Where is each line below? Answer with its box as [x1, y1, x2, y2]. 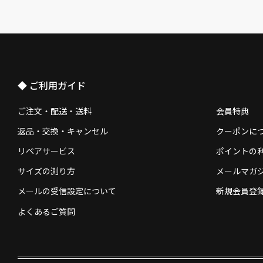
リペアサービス [18, 145, 75, 157]
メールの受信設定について [18, 185, 116, 197]
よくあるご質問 [18, 205, 75, 217]
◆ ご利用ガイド [18, 78, 86, 93]
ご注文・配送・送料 [18, 104, 92, 117]
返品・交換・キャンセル [18, 124, 108, 137]
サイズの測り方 [18, 165, 75, 177]
